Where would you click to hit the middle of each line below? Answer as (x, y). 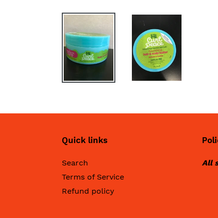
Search (75, 163)
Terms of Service (93, 177)
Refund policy (88, 191)
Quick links (85, 140)
